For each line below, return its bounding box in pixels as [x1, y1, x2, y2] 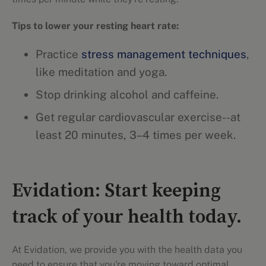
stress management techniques [81, 47, 246, 61]
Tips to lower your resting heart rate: [12, 20, 179, 31]
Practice [36, 47, 81, 61]
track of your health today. [12, 205, 242, 229]
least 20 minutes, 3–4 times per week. [36, 128, 236, 141]
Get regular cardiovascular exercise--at [36, 110, 240, 123]
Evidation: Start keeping [12, 179, 221, 203]
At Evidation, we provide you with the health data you [12, 244, 242, 255]
